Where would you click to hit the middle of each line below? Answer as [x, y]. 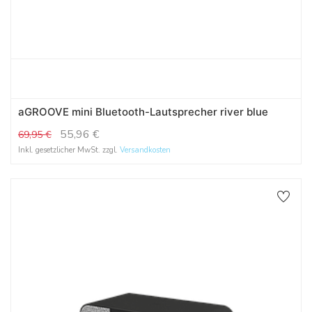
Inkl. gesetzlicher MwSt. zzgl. [69, 150]
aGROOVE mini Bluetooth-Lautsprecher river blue [143, 111]
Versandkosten [145, 150]
